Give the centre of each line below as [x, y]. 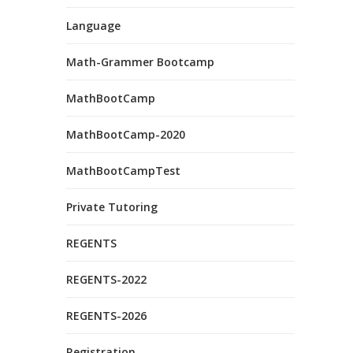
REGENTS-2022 [106, 279]
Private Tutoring [112, 207]
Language [93, 26]
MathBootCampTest [123, 171]
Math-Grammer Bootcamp [140, 62]
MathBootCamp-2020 [126, 134]
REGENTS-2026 [106, 316]
